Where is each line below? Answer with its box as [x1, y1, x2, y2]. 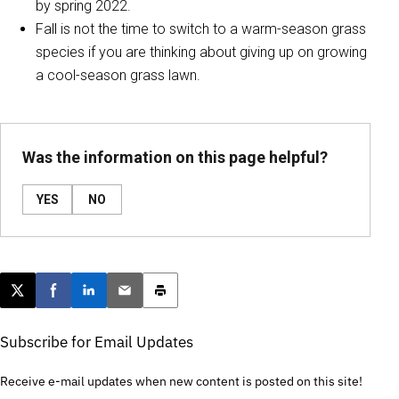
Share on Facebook [52, 291, 177, 309]
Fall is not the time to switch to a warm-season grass [36, 20, 366, 37]
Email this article [123, 291, 224, 309]
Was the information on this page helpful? [22, 148, 328, 167]
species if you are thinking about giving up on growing [36, 44, 367, 61]
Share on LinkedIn [87, 291, 199, 309]
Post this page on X [16, 291, 139, 309]
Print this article [159, 291, 254, 309]
